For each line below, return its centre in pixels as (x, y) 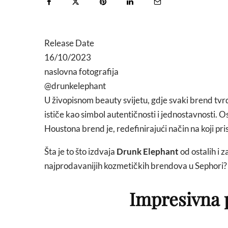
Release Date (69, 43)
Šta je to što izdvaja (80, 151)
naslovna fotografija (81, 72)
